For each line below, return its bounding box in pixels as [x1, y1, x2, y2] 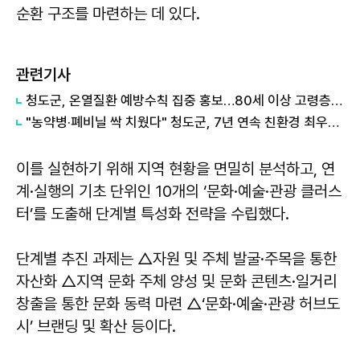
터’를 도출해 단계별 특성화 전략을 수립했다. [16, 203, 289, 223]
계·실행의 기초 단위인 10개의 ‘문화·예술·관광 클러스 [16, 181, 342, 201]
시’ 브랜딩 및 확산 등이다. [16, 316, 176, 336]
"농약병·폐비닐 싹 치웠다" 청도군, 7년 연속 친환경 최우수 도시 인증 [328, 113, 339, 130]
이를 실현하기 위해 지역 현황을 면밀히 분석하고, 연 [16, 158, 335, 178]
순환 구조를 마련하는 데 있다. [16, 3, 200, 23]
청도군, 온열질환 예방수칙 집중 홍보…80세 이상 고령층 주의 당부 [331, 92, 342, 108]
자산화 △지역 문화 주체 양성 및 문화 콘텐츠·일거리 [16, 271, 337, 291]
